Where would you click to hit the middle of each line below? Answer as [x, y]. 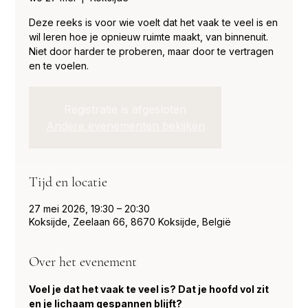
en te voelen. [59, 66]
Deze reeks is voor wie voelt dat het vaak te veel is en [154, 22]
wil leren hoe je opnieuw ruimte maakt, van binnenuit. [149, 37]
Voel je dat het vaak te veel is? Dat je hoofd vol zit [150, 289]
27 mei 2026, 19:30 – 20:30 [90, 209]
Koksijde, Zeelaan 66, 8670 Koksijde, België [130, 222]
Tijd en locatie [68, 182]
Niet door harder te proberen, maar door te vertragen [152, 51]
